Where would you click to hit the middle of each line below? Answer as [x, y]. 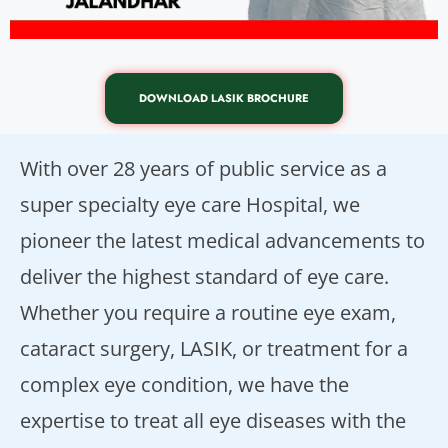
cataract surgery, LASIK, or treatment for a [214, 349]
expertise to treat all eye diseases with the [213, 421]
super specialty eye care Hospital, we [190, 205]
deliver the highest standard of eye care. [204, 277]
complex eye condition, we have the [184, 385]
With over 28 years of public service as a [203, 169]
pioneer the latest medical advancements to [222, 241]
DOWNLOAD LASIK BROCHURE [224, 98]
